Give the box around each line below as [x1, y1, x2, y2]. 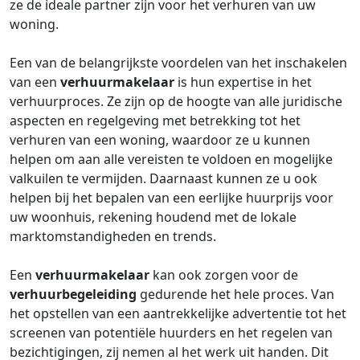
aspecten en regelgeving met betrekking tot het [10, 112, 301, 129]
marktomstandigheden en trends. [10, 227, 216, 245]
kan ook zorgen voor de [149, 266, 298, 284]
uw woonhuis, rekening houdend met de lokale [10, 208, 297, 226]
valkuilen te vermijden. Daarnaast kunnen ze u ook [10, 170, 317, 187]
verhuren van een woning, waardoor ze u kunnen [10, 131, 310, 149]
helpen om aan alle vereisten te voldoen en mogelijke [10, 150, 333, 168]
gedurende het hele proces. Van [137, 285, 334, 303]
